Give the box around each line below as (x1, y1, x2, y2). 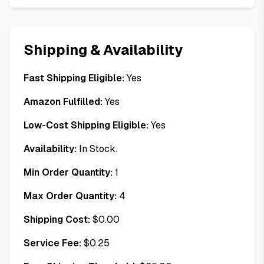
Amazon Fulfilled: (24, 95, 103, 108)
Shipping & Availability (24, 41, 183, 59)
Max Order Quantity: (24, 190, 117, 202)
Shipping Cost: (24, 213, 90, 226)
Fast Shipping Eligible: (24, 72, 124, 84)
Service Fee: (24, 237, 81, 249)
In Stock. (79, 143, 117, 155)
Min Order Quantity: (24, 166, 113, 179)
